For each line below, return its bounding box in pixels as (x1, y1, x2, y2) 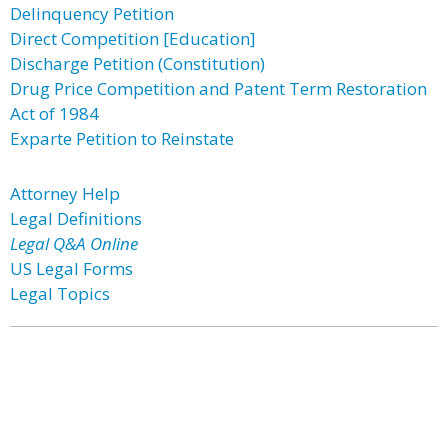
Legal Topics (10, 282, 110, 305)
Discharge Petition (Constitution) (10, 52, 265, 75)
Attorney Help (10, 182, 120, 205)
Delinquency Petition (10, 2, 174, 25)
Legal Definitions (10, 207, 142, 230)
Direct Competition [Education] (10, 27, 256, 50)
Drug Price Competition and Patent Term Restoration (10, 77, 427, 100)
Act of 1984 (10, 102, 99, 125)
